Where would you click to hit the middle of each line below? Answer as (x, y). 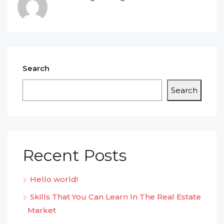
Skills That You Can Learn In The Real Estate (115, 197)
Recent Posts (74, 155)
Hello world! (54, 179)
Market (42, 210)
